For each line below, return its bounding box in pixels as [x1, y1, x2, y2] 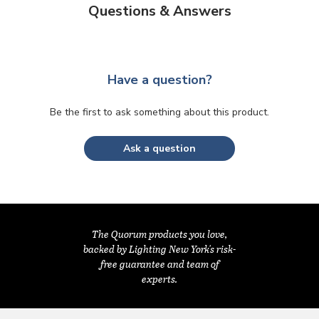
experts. [142, 271, 177, 286]
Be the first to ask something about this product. [50, 105, 269, 120]
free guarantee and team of [100, 256, 219, 271]
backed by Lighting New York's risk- [83, 241, 236, 256]
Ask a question [123, 142, 196, 156]
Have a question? [107, 71, 212, 89]
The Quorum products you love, [92, 226, 227, 241]
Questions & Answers [88, 1, 231, 21]
